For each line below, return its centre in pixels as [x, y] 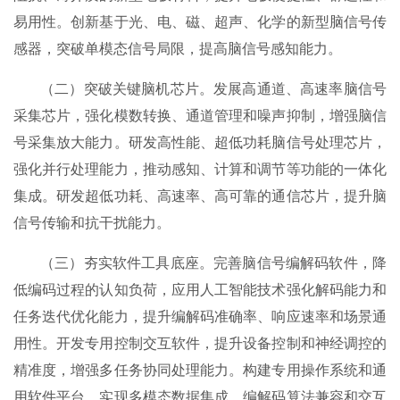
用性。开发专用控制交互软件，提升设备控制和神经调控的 [200, 343]
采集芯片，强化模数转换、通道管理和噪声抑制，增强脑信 [200, 115]
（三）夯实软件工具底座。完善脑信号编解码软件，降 [213, 262]
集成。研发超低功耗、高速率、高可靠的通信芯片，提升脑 [200, 196]
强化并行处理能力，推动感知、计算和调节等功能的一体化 [200, 169]
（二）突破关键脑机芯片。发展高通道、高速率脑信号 [213, 88]
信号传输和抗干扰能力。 [92, 222]
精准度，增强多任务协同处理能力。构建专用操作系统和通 [200, 370]
